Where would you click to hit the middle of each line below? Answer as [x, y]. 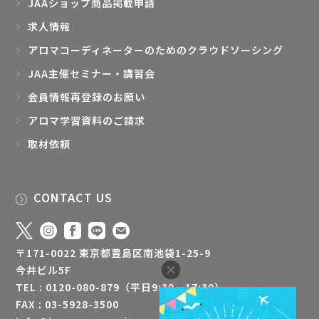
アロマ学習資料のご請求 [87, 121]
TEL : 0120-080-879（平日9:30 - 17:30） [121, 287]
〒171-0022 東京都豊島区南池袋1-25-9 [114, 252]
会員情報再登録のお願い [87, 97]
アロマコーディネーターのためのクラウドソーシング [156, 50]
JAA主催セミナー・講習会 [92, 74]
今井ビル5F [44, 270]
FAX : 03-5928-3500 [68, 304]
